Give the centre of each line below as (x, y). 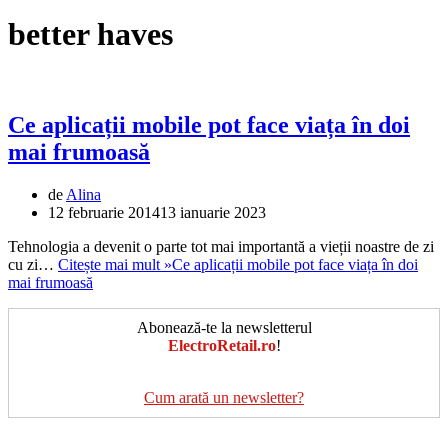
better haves (90, 33)
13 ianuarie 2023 (213, 212)
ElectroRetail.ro (221, 345)
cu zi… (33, 264)
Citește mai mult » (115, 264)
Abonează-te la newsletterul (224, 327)
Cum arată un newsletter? (224, 397)
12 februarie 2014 (104, 212)
